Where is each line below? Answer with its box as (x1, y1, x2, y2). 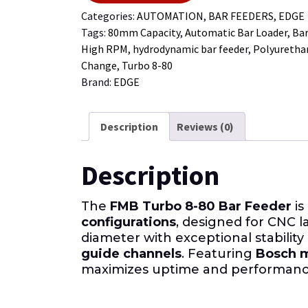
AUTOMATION (137, 8, 203, 23)
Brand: (81, 74, 113, 89)
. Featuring (181, 245, 256, 261)
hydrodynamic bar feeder (133, 41, 248, 56)
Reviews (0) (177, 119, 234, 133)
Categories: (81, 8, 137, 23)
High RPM (81, 41, 128, 56)
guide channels (81, 245, 181, 261)
